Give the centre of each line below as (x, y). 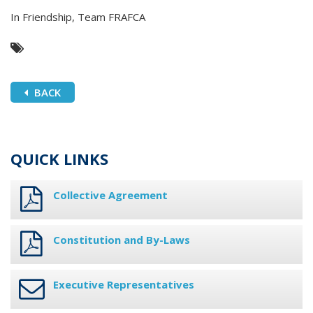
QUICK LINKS (59, 159)
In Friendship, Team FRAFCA (78, 17)
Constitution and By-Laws (122, 240)
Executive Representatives (124, 285)
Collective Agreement (110, 195)
